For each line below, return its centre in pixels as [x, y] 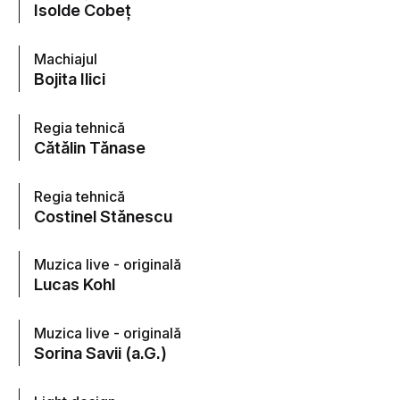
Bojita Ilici [70, 79]
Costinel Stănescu [104, 216]
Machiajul [66, 59]
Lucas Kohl [75, 284]
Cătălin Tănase [90, 147]
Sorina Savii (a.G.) [101, 352]
